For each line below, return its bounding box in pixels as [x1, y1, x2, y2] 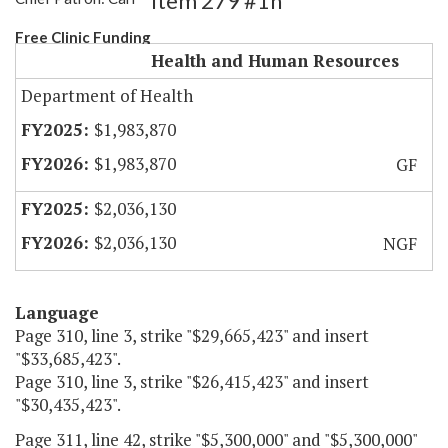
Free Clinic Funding [15, 28, 151, 47]
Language [15, 301, 99, 325]
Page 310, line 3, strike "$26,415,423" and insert [15, 370, 369, 394]
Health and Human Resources [151, 49, 399, 73]
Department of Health [21, 84, 193, 108]
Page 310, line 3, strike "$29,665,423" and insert [15, 324, 369, 348]
